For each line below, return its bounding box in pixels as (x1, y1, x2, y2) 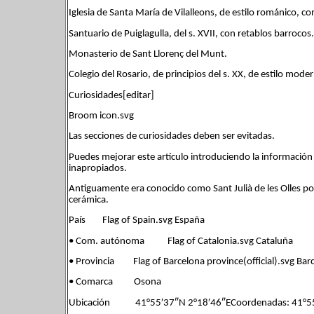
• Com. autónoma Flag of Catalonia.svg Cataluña (69, 235, 293, 247)
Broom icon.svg (69, 110, 134, 121)
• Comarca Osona (69, 277, 161, 288)
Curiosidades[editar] (69, 90, 154, 101)
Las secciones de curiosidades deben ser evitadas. (69, 131, 275, 142)
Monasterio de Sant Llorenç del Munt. (69, 48, 227, 60)
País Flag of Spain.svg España (69, 215, 205, 226)
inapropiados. (69, 163, 127, 174)
